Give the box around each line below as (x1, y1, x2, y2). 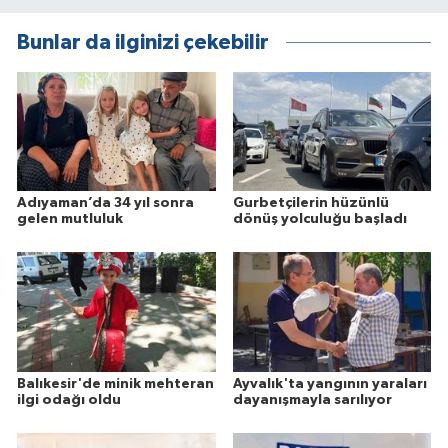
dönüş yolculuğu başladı (232, 211, 407, 226)
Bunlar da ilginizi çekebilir (17, 31, 269, 53)
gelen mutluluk (17, 211, 123, 226)
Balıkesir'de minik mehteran (17, 376, 214, 391)
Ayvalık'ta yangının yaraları (232, 376, 427, 391)
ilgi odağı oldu (17, 392, 121, 407)
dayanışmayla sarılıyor (232, 392, 392, 407)
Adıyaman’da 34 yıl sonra (17, 195, 194, 210)
